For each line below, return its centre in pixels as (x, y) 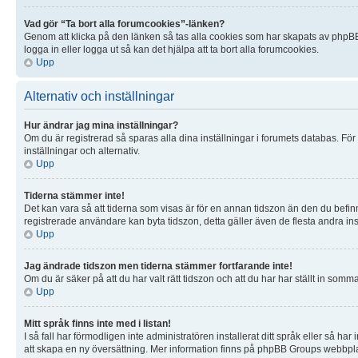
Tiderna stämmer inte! (74, 195)
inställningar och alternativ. (82, 151)
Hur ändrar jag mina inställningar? (101, 125)
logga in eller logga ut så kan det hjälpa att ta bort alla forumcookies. (171, 49)
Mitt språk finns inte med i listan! (97, 323)
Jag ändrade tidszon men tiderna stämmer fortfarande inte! (158, 266)
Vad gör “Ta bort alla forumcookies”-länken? (124, 24)
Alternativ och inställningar (99, 96)
